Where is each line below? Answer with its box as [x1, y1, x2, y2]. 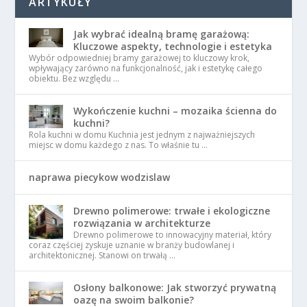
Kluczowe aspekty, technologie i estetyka [73, 40, 273, 53]
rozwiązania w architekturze [73, 217, 211, 230]
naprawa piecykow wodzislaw [29, 171, 171, 184]
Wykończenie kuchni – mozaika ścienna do [73, 104, 278, 118]
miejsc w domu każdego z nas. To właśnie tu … [29, 139, 208, 151]
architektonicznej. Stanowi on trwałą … [29, 249, 176, 262]
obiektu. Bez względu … [29, 73, 120, 85]
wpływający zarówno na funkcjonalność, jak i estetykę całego [29, 62, 263, 75]
